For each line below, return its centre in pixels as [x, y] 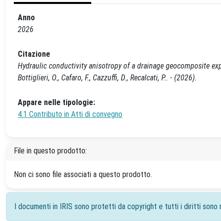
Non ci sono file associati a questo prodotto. [83, 174]
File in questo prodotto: [50, 151]
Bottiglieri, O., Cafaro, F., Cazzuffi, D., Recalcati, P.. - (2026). [107, 78]
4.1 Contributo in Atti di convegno [70, 114]
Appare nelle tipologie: [56, 102]
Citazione [34, 54]
